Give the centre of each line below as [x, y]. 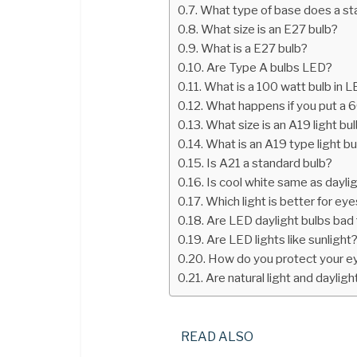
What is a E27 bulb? [255, 48]
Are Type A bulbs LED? [270, 67]
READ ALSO [217, 336]
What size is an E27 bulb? [270, 29]
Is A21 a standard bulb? [270, 163]
